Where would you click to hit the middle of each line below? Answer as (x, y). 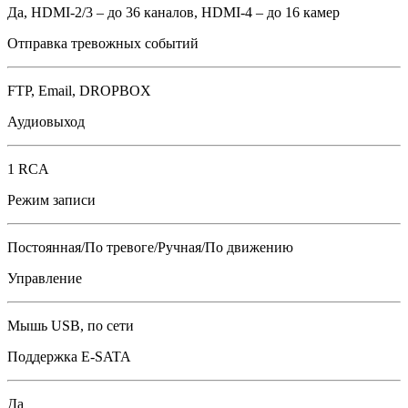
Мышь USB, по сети (71, 326)
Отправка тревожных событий (103, 43)
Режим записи (51, 200)
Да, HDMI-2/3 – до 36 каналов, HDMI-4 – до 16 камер (173, 12)
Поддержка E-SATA (69, 357)
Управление (45, 278)
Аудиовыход (46, 122)
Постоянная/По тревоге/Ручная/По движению (150, 247)
